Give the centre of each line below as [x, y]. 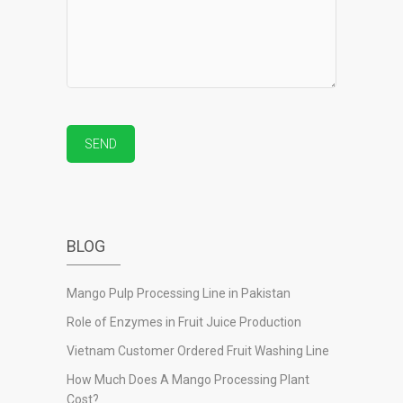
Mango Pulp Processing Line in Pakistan [179, 293]
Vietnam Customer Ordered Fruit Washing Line [198, 350]
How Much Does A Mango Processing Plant [188, 379]
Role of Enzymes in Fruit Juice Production [184, 322]
